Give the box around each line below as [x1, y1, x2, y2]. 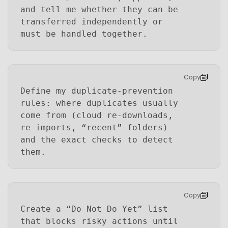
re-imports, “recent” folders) [20, 122, 168, 132]
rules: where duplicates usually [20, 98, 178, 108]
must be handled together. [20, 29, 148, 39]
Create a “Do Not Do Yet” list [20, 204, 168, 214]
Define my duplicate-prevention [20, 85, 173, 96]
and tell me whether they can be [20, 5, 178, 15]
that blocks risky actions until [20, 216, 178, 226]
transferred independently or [20, 17, 163, 27]
